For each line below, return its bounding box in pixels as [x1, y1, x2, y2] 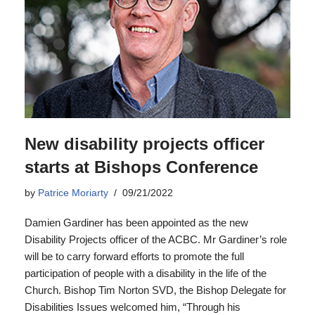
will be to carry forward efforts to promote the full [25, 250, 244, 262]
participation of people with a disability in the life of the [25, 267, 266, 279]
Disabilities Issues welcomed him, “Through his [25, 301, 240, 313]
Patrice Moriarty [38, 188, 108, 198]
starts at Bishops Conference [25, 157, 258, 176]
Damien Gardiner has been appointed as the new [25, 217, 248, 229]
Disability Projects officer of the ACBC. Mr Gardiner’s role [25, 233, 287, 245]
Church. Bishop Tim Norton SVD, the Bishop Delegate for [25, 284, 286, 296]
